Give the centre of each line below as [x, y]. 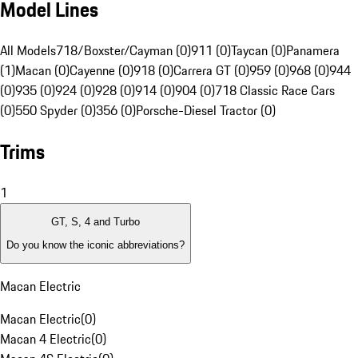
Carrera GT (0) [211, 71]
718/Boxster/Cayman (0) [123, 51]
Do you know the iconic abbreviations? [95, 245]
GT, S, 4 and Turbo [95, 222]
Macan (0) [42, 71]
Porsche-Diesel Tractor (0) [206, 111]
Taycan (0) [259, 51]
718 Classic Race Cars [275, 91]
